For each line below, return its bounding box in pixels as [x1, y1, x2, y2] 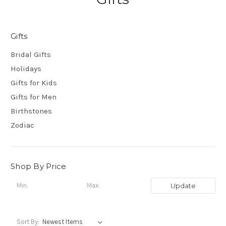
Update [170, 181, 196, 190]
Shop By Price [11, 161, 67, 171]
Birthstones [11, 106, 52, 116]
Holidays [11, 64, 41, 73]
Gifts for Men [11, 92, 56, 101]
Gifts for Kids [11, 78, 57, 87]
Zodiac [11, 120, 34, 130]
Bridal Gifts [11, 49, 51, 59]
